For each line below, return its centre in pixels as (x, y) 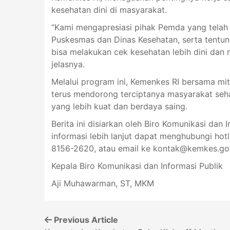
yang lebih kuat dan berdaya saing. (119, 106)
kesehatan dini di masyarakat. (109, 9)
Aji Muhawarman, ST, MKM (102, 183)
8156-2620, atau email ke (102, 148)
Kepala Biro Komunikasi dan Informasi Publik (137, 166)
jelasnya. (68, 64)
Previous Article (85, 220)
